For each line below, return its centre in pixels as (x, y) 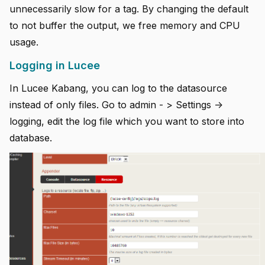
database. (31, 138)
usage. (24, 42)
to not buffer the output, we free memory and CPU (125, 26)
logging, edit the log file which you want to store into (127, 121)
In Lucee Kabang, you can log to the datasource (118, 88)
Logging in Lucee (55, 66)
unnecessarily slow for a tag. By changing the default (129, 9)
